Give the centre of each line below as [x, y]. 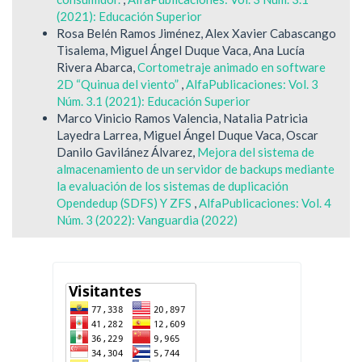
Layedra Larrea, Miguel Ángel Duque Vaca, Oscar [187, 135]
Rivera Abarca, [97, 67]
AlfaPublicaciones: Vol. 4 [265, 203]
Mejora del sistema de [256, 152]
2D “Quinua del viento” [119, 84]
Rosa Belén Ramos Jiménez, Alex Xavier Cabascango [196, 34]
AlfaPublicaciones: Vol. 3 [252, 84]
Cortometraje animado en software [232, 67]
